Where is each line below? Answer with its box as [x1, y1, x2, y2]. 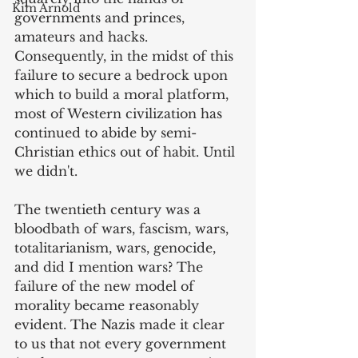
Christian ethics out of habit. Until [14, 144, 239, 161]
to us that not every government [14, 336, 230, 352]
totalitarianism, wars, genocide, [14, 240, 220, 257]
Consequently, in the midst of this [14, 48, 237, 65]
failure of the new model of [14, 278, 198, 295]
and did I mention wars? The [14, 259, 207, 276]
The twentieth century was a [14, 201, 205, 218]
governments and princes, [14, 10, 189, 26]
